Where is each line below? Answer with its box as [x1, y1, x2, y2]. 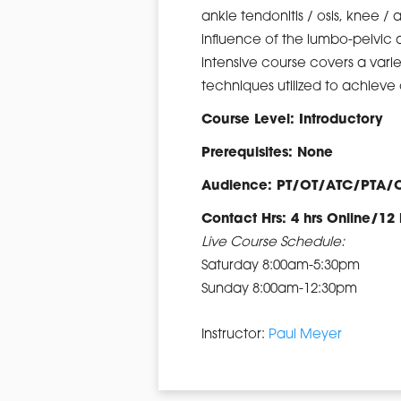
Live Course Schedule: [201, 236, 345, 250]
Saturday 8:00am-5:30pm [201, 260, 360, 273]
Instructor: [201, 328, 269, 342]
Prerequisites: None [201, 147, 333, 160]
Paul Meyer [269, 328, 342, 342]
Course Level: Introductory [201, 114, 383, 127]
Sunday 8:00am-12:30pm [201, 283, 357, 296]
